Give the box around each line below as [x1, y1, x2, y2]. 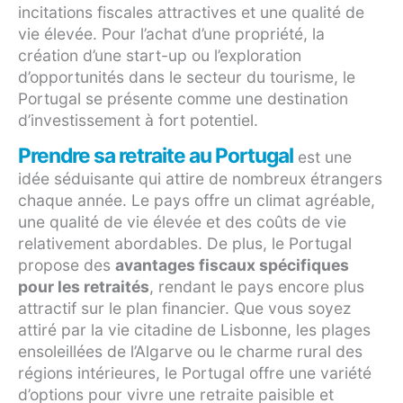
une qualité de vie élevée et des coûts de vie [18, 212, 346, 232]
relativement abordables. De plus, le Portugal [18, 234, 352, 254]
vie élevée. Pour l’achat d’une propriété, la [18, 24, 325, 44]
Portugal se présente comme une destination [18, 89, 348, 109]
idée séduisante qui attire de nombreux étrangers [18, 169, 382, 189]
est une [293, 148, 352, 167]
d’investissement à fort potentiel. [18, 111, 258, 130]
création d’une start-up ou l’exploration [18, 46, 301, 66]
